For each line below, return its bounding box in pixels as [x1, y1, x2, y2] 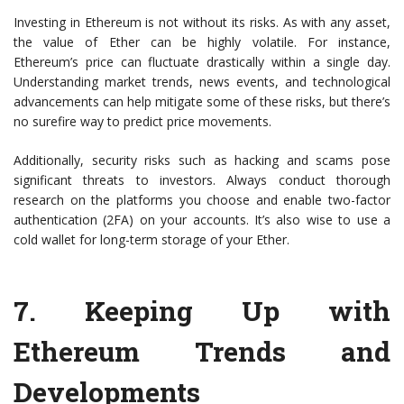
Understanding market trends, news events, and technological [14, 73, 390, 91]
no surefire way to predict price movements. [14, 113, 271, 131]
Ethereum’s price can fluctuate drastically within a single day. [14, 53, 390, 71]
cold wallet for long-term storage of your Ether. [14, 231, 289, 249]
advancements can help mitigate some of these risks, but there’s [14, 93, 390, 111]
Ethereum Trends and [14, 334, 390, 370]
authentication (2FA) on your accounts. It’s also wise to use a [14, 211, 390, 229]
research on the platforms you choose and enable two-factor [14, 191, 390, 209]
